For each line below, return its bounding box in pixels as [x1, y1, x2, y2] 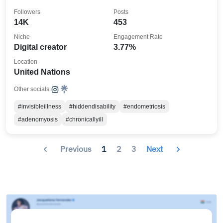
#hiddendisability [69, 103, 115, 110]
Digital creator [14, 43, 67, 51]
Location [14, 58, 37, 65]
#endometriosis [123, 103, 165, 110]
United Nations [14, 68, 70, 76]
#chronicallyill [66, 116, 103, 123]
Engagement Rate [113, 33, 163, 40]
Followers [14, 8, 40, 15]
